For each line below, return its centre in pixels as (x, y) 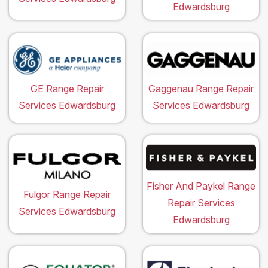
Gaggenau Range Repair (201, 88)
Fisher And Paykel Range (201, 186)
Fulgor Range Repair (67, 195)
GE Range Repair (67, 88)
